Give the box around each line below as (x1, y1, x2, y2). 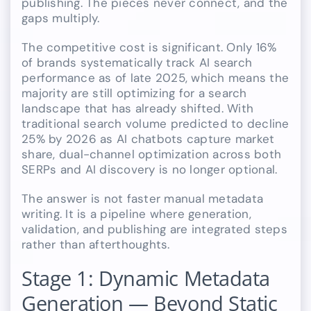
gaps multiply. (22, 10, 100, 26)
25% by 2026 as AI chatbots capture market (22, 131, 275, 146)
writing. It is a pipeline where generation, (22, 206, 251, 221)
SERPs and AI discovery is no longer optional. (22, 162, 278, 177)
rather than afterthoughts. (22, 237, 170, 252)
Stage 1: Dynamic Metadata (22, 264, 271, 292)
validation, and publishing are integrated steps (22, 221, 287, 237)
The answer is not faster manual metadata (22, 191, 264, 206)
